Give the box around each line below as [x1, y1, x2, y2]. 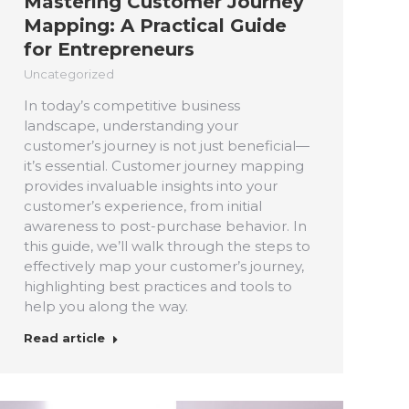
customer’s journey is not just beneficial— [24, 136, 309, 154]
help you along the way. [24, 297, 188, 315]
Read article [24, 330, 105, 345]
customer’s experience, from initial [24, 196, 262, 215]
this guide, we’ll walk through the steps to [24, 236, 310, 255]
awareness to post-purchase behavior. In [24, 216, 307, 235]
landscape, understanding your [24, 116, 238, 134]
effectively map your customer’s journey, [24, 257, 304, 275]
